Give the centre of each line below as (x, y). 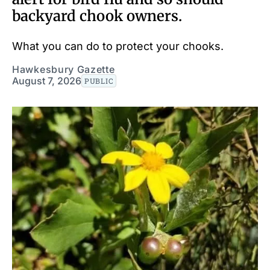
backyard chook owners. (97, 16)
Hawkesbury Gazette (64, 69)
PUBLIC (99, 80)
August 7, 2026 (47, 80)
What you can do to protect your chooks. (118, 46)
